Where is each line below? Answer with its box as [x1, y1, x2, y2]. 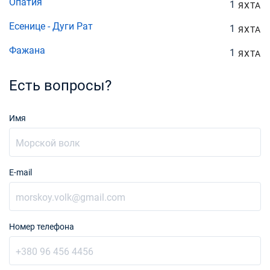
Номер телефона [9, 222, 74, 231]
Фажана [9, 45, 45, 56]
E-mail [9, 168, 32, 177]
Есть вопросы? [9, 77, 111, 94]
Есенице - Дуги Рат [9, 20, 93, 32]
